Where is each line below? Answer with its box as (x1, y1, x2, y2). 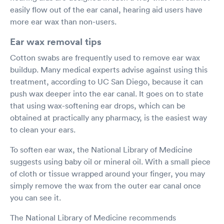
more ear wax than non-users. (10, 16, 116, 26)
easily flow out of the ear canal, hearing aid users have (10, 4, 202, 14)
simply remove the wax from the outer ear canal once (10, 180, 201, 190)
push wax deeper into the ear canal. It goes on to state (10, 88, 203, 98)
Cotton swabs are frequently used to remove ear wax (10, 52, 200, 62)
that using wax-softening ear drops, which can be (10, 100, 185, 110)
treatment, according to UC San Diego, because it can (10, 76, 203, 86)
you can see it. (10, 192, 61, 202)
